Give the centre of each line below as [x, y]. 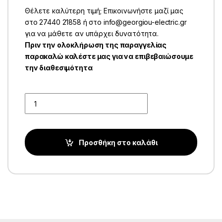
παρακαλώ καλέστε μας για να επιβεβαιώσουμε [109, 56]
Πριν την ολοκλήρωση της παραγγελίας [96, 45]
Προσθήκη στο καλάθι [118, 142]
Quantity [37, 97]
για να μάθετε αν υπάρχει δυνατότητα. [91, 34]
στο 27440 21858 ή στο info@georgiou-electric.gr [106, 22]
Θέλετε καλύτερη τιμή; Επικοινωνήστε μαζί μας [104, 11]
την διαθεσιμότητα [58, 68]
